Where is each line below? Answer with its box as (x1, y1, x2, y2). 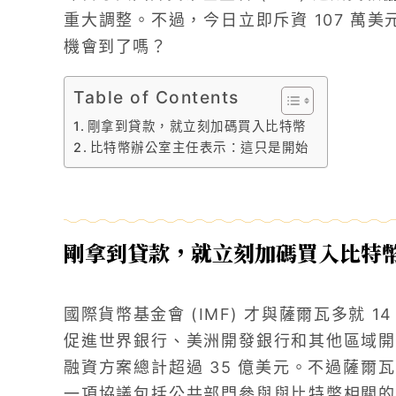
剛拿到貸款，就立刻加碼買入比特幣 (87, 118, 307, 134)
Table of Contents (73, 87, 240, 109)
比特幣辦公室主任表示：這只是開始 (89, 140, 309, 156)
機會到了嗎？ (64, 37, 167, 57)
